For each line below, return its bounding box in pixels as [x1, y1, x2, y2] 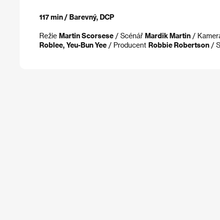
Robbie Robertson [148, 41, 209, 49]
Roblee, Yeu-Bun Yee [39, 41, 107, 49]
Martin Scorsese [59, 31, 113, 40]
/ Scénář [113, 31, 145, 40]
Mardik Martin [145, 31, 191, 40]
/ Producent [107, 41, 148, 49]
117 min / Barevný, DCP [39, 13, 114, 21]
